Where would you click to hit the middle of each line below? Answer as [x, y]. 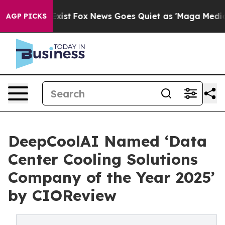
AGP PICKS [26, 16]
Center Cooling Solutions [103, 159]
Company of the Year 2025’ [111, 177]
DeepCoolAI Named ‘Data [107, 141]
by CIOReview [62, 195]
